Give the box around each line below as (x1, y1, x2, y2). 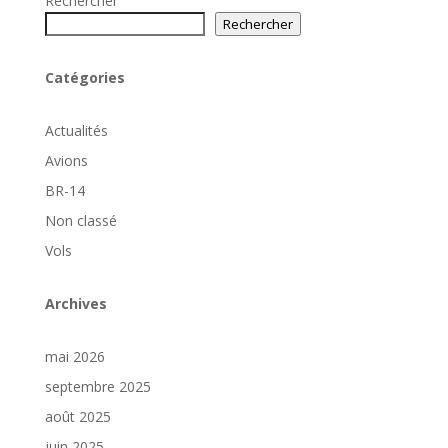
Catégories (44, 68, 125, 87)
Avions (44, 151, 88, 170)
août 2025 (44, 407, 111, 426)
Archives (44, 294, 107, 313)
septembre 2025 (44, 377, 151, 396)
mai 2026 (44, 347, 105, 366)
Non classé (44, 211, 117, 230)
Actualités (44, 121, 108, 140)
